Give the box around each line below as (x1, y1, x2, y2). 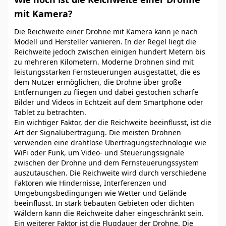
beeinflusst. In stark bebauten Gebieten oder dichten (14, 198, 194, 208)
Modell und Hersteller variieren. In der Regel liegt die (14, 37, 196, 46)
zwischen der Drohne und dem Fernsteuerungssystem (14, 158, 199, 167)
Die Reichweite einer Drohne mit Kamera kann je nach (14, 27, 198, 36)
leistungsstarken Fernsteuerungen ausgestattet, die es (14, 67, 200, 77)
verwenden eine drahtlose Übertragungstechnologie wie (14, 138, 206, 147)
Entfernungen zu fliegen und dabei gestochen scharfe (14, 87, 198, 97)
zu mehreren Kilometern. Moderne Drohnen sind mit (14, 57, 194, 67)
